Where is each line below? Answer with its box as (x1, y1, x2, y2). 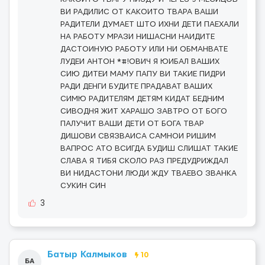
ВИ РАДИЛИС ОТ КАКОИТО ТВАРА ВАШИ (60, 8, 218, 16)
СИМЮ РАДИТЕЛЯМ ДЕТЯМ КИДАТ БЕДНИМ (60, 95, 224, 103)
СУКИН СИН (60, 182, 106, 190)
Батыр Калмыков (47, 250, 130, 259)
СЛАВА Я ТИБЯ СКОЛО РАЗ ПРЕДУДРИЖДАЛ (60, 157, 228, 165)
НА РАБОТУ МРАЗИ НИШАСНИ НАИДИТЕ (60, 33, 215, 41)
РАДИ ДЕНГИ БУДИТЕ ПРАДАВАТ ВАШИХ (60, 82, 212, 91)
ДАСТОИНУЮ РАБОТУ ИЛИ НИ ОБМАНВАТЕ (60, 45, 228, 53)
